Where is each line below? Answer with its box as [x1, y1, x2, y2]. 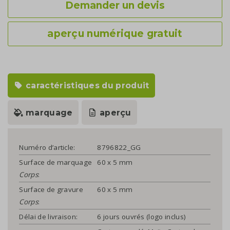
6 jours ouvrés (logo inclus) [97, 212, 186, 221]
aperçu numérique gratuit [47, 27, 183, 40]
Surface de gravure [19, 184, 84, 194]
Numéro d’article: [19, 142, 75, 152]
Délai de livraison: [19, 212, 78, 221]
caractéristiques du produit [23, 81, 149, 91]
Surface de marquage [19, 157, 92, 167]
